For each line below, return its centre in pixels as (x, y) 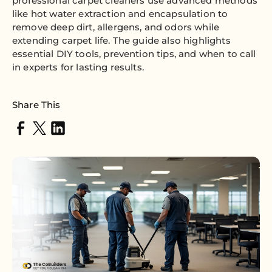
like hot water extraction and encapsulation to (120, 14)
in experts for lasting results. (78, 67)
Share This (36, 105)
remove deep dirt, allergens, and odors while (116, 27)
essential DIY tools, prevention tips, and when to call (134, 54)
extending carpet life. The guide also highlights (121, 40)
